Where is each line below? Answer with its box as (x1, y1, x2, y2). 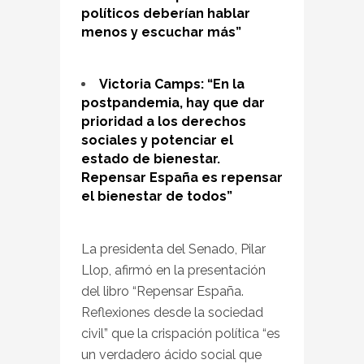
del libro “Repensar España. (81, 283, 244, 299)
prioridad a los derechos (81, 113, 246, 129)
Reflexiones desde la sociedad (81, 304, 263, 320)
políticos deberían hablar (81, 5, 250, 21)
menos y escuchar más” (81, 24, 241, 40)
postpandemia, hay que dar (81, 94, 265, 110)
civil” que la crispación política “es (81, 325, 280, 341)
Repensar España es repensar (81, 169, 283, 185)
